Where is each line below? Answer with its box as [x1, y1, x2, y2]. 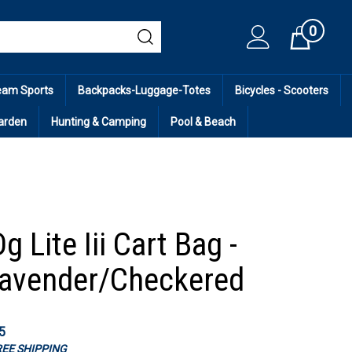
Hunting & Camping [51, 115, 146, 128]
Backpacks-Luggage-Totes [78, 83, 211, 97]
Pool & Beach [170, 115, 236, 128]
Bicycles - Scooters [235, 83, 328, 97]
